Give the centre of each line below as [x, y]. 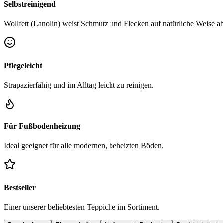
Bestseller [20, 187]
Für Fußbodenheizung [42, 126]
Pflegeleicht [23, 65]
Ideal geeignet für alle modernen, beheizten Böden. [84, 146]
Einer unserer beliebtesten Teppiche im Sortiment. [82, 207]
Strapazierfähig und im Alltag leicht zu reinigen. [79, 85]
